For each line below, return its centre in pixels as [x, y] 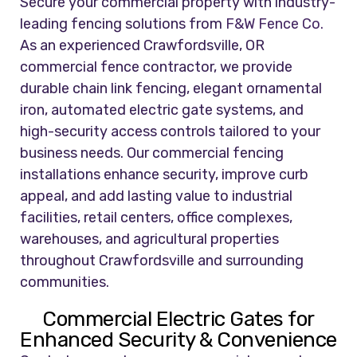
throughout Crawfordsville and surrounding [162, 261]
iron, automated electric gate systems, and [162, 110]
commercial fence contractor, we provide [157, 67]
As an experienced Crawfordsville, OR [143, 46]
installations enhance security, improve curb [165, 175]
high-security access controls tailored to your [171, 132]
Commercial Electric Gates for [178, 320]
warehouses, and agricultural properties [150, 239]
